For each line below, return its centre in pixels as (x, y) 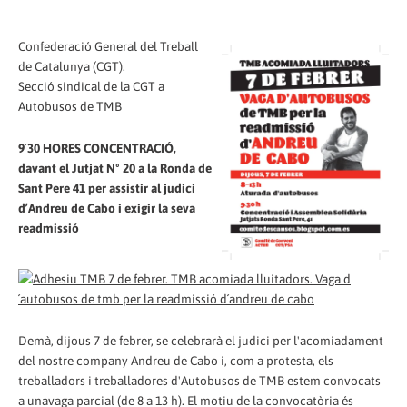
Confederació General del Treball (108, 46)
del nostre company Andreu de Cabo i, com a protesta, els (176, 361)
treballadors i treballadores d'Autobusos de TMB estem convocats (199, 381)
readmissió (49, 228)
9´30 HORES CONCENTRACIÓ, (97, 148)
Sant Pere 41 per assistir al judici (107, 188)
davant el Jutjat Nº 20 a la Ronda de (115, 168)
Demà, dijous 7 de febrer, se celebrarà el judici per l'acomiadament (201, 341)
